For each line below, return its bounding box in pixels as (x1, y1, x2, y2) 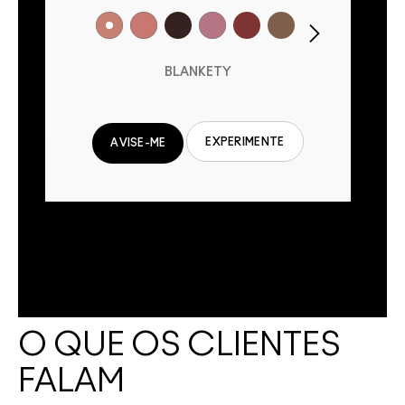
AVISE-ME (110, 137, 166, 148)
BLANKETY (164, 65, 231, 79)
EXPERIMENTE (205, 137, 285, 148)
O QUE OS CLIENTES (18, 328, 341, 362)
